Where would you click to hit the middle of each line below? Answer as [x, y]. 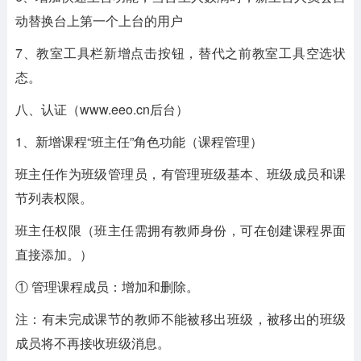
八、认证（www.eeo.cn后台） [102, 109]
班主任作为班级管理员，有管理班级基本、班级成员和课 [180, 174]
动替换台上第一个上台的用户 [99, 21]
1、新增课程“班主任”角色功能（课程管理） [139, 141]
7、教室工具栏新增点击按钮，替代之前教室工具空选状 [180, 53]
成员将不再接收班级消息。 [92, 343]
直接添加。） [54, 254]
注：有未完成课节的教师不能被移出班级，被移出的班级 [180, 319]
